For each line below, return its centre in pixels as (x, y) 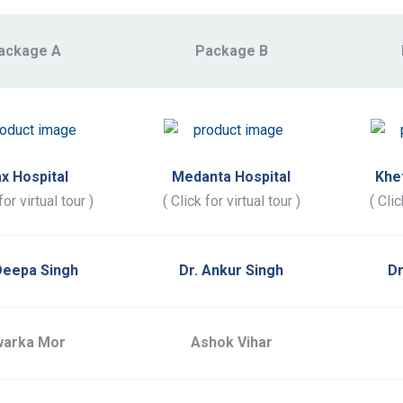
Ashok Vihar (231, 343)
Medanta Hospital (231, 177)
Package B (231, 51)
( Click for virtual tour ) (231, 201)
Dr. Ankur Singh (231, 271)
